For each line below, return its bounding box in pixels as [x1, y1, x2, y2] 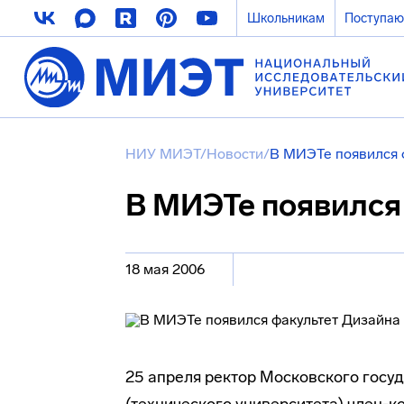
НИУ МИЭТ [125, 145, 200, 162]
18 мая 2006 [125, 261, 205, 278]
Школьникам [246, 10, 325, 26]
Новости [207, 145, 263, 162]
